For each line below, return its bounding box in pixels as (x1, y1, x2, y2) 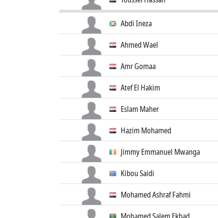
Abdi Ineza (121, 18, 152, 29)
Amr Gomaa (121, 61, 156, 72)
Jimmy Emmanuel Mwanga (121, 146, 200, 157)
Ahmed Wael (121, 39, 158, 50)
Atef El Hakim (121, 82, 160, 93)
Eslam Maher (121, 104, 159, 114)
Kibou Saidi (121, 168, 154, 179)
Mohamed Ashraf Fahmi (121, 189, 191, 200)
